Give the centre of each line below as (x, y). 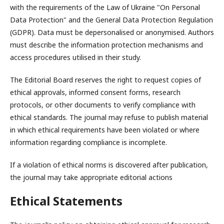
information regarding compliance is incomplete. (88, 142)
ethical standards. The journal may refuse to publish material (109, 117)
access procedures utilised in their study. (75, 57)
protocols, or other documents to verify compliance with (103, 105)
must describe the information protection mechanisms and (106, 45)
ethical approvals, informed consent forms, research (95, 92)
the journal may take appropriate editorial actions (91, 177)
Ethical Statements (66, 201)
